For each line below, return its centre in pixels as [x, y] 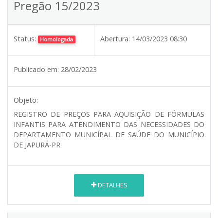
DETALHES [112, 185]
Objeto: [26, 100]
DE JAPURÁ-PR [37, 145]
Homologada [57, 39]
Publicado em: [36, 69]
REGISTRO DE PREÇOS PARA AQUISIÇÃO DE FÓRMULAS [109, 114]
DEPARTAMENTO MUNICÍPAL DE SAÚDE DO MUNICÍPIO [109, 134]
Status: [25, 38]
